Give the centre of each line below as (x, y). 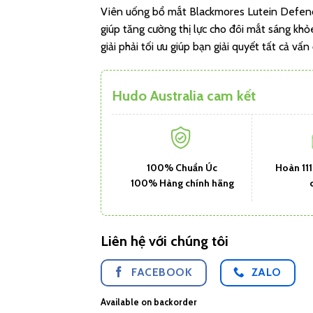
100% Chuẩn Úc (182, 167)
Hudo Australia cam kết (184, 95)
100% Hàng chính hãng (182, 183)
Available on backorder (149, 303)
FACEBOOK (162, 272)
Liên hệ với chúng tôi (165, 241)
